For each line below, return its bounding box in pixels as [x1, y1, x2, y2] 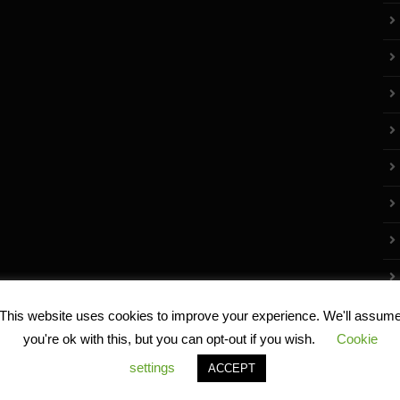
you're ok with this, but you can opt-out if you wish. [22, 331, 319, 347]
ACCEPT [208, 362, 255, 376]
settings [129, 360, 175, 376]
